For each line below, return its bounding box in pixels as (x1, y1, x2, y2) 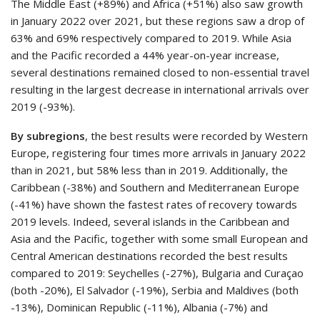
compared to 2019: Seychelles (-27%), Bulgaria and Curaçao (11, 265, 304, 280)
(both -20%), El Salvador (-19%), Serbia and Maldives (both (11, 282, 299, 297)
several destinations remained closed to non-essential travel (11, 64, 309, 79)
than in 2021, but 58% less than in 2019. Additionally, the (11, 162, 288, 177)
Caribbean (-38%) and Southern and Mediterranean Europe (11, 179, 299, 194)
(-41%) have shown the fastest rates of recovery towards (11, 196, 297, 211)
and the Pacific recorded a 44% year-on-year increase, (11, 47, 279, 62)
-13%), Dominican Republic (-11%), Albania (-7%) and (11, 299, 268, 314)
